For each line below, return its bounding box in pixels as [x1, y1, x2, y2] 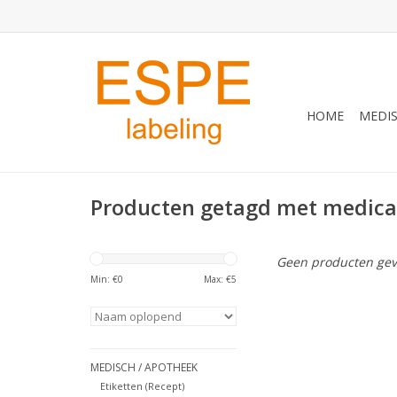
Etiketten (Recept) [99, 379, 184, 393]
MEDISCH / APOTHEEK [90, 360, 198, 375]
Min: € [90, 273, 118, 285]
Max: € [204, 273, 231, 285]
